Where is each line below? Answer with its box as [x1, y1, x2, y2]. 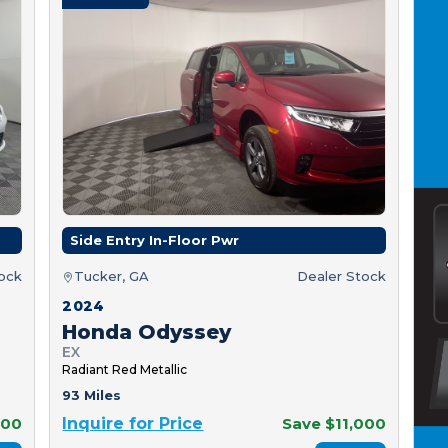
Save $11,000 [281, 414, 386, 434]
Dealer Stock [296, 268, 386, 285]
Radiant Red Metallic [62, 362, 188, 378]
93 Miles [62, 387, 122, 404]
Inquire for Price [62, 414, 204, 434]
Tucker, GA [74, 268, 150, 285]
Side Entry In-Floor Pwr [70, 232, 240, 249]
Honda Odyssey [62, 320, 232, 345]
